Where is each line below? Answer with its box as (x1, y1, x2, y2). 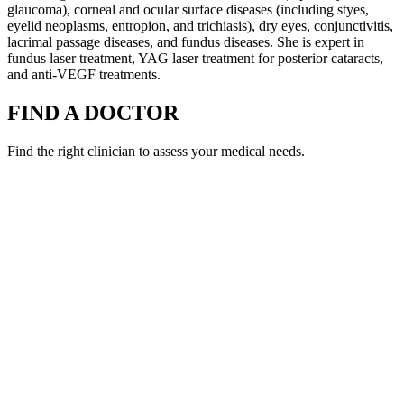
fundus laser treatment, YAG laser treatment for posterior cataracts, (7, 50, 383, 67)
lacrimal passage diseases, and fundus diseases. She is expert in (7, 34, 364, 50)
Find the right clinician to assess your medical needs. (7, 143, 305, 160)
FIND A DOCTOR (7, 101, 179, 125)
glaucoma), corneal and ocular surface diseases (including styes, (7, 2, 369, 18)
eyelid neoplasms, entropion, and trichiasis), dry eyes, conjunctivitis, (7, 18, 393, 34)
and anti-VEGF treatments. (7, 67, 161, 83)
